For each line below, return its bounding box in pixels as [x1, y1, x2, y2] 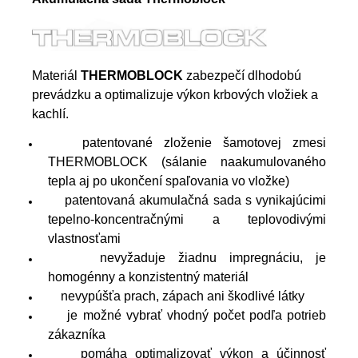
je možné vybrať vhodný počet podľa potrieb [48, 308, 326, 322]
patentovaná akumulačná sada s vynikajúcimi [48, 193, 326, 207]
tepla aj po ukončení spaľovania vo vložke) [48, 173, 289, 188]
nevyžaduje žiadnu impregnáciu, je [48, 250, 326, 265]
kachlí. [32, 106, 69, 121]
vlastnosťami [48, 231, 121, 245]
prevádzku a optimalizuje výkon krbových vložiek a [32, 87, 318, 101]
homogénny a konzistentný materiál [48, 269, 249, 284]
